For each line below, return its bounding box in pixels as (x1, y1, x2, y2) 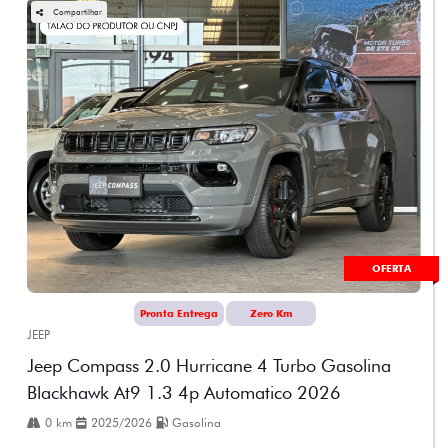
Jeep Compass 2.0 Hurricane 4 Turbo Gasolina (27, 354, 391, 376)
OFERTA (372, 261, 411, 274)
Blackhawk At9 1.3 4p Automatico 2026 (27, 381, 341, 403)
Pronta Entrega (140, 306, 218, 319)
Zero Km (250, 306, 292, 319)
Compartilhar (53, 7, 102, 18)
